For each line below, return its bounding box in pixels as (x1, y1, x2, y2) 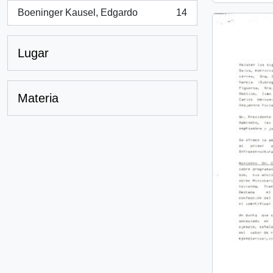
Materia (18, 91, 58, 105)
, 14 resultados (17, 13, 80, 24)
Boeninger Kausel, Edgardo (18, 7, 138, 18)
